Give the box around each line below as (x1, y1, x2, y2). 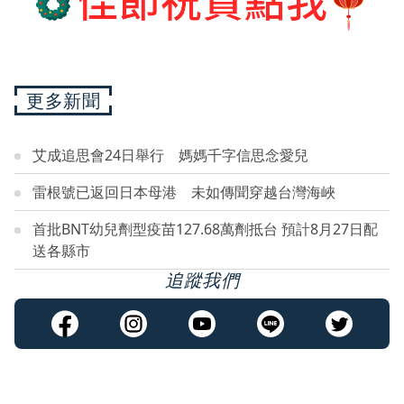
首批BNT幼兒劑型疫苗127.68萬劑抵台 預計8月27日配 (32, 219, 378, 240)
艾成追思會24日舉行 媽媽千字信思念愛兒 (32, 145, 308, 166)
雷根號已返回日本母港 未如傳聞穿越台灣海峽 (32, 182, 335, 203)
